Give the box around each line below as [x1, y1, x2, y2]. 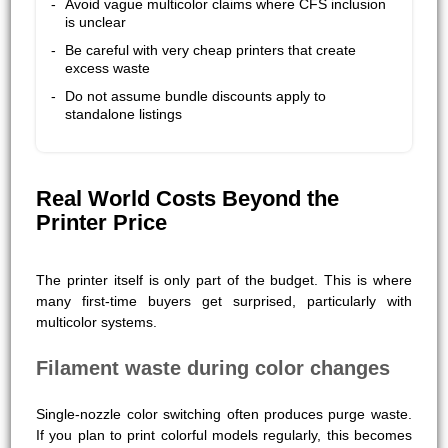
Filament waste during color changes [36, 356, 391, 379]
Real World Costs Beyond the [36, 185, 340, 211]
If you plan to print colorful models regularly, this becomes [36, 426, 412, 443]
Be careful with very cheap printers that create [65, 41, 357, 58]
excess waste [65, 59, 151, 76]
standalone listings [65, 105, 183, 122]
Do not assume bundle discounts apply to [65, 87, 327, 104]
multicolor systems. [36, 313, 158, 330]
